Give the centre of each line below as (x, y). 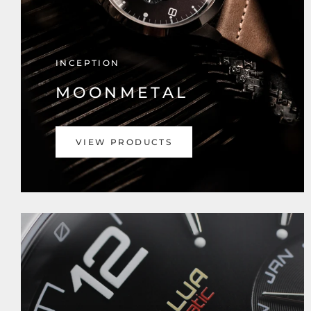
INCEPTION (88, 63)
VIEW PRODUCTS (124, 142)
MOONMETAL (122, 93)
